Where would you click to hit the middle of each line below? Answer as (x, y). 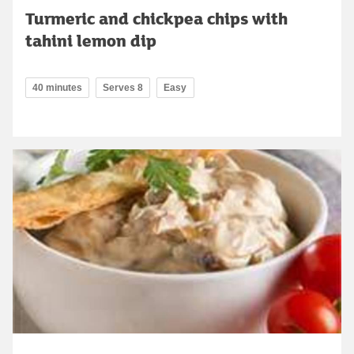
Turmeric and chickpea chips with (156, 18)
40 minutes (57, 87)
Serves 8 (123, 87)
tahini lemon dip (91, 40)
